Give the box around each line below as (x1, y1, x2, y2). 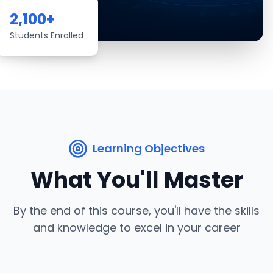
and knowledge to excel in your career (32, 220, 241, 235)
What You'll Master (30, 165, 243, 196)
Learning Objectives (93, 141, 205, 156)
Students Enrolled (10, 29, 83, 41)
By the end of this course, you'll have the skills (13, 203, 260, 218)
